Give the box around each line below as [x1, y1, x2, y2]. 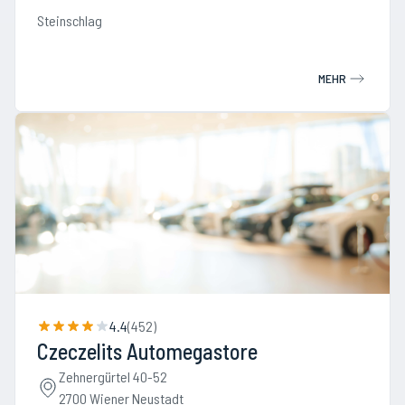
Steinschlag [37, 12, 102, 29]
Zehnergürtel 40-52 [59, 368, 167, 385]
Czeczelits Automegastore [37, 338, 258, 364]
